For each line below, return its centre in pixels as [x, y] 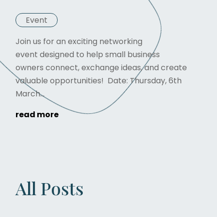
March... [30, 93]
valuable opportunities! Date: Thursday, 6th [99, 80]
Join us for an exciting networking [79, 41]
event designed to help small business [88, 54]
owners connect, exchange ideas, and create [101, 67]
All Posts [50, 188]
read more [37, 114]
